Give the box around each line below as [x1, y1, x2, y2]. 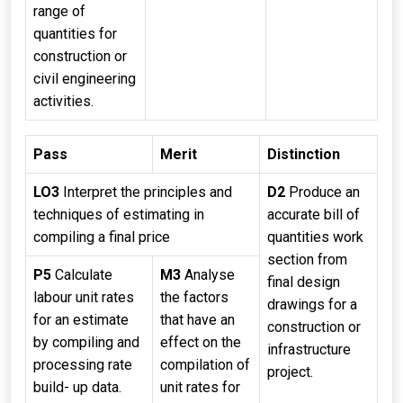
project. [267, 363, 313, 381]
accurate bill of [267, 206, 360, 223]
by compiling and [33, 334, 139, 351]
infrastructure [267, 341, 351, 358]
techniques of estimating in [33, 206, 204, 223]
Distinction [267, 146, 340, 163]
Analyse [181, 266, 235, 283]
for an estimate [33, 311, 129, 328]
